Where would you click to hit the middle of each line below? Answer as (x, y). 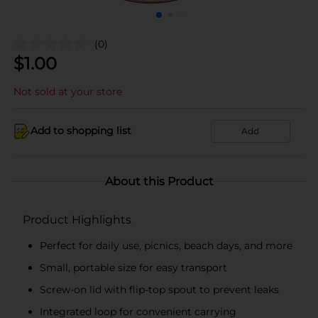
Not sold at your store (68, 91)
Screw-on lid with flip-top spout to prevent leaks (159, 289)
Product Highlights (77, 219)
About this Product (159, 181)
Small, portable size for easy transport (133, 267)
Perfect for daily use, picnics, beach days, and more (166, 245)
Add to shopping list (81, 131)
